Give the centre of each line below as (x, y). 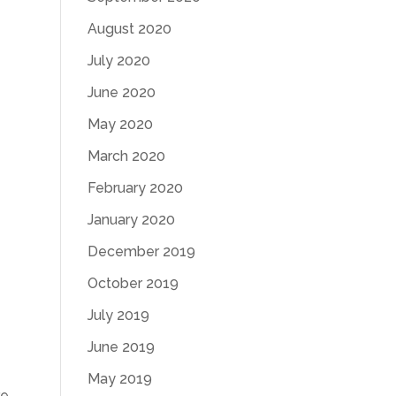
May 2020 (120, 124)
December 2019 (141, 251)
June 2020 (121, 92)
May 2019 (119, 379)
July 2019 (118, 315)
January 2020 (131, 220)
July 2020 (118, 61)
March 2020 (126, 156)
